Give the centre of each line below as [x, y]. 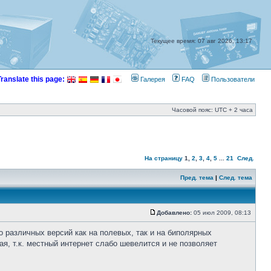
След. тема [236, 178]
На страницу [164, 158]
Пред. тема [197, 178]
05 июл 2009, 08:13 [222, 213]
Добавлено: [174, 213]
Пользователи [232, 79]
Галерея [152, 79]
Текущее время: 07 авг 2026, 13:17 [201, 41]
